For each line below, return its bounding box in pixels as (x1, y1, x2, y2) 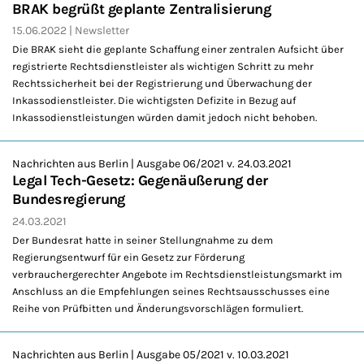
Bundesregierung (12, 190, 125, 209)
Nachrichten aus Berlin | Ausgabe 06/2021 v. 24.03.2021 (12, 157, 292, 171)
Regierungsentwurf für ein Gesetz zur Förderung (12, 251, 245, 264)
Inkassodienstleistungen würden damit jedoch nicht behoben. (12, 111, 317, 124)
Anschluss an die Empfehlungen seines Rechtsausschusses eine (12, 285, 330, 298)
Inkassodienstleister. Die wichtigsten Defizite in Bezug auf (12, 94, 296, 107)
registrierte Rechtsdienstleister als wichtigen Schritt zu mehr (12, 60, 314, 73)
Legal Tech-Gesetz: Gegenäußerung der (12, 171, 268, 190)
